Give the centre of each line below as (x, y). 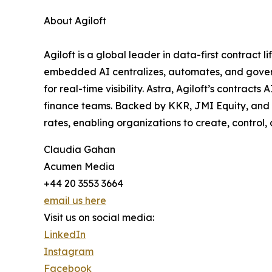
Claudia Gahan (80, 150)
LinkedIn (65, 235)
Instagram (69, 252)
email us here (75, 201)
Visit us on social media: (99, 218)
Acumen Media (79, 167)
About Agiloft (75, 21)
